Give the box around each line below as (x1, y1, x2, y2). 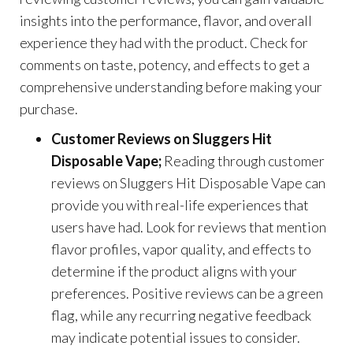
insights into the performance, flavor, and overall (20, 11, 312, 29)
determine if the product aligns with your (51, 262, 297, 280)
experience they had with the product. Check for (20, 33, 308, 51)
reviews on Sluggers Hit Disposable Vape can (51, 173, 325, 191)
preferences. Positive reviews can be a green (51, 284, 323, 302)
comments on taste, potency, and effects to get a (20, 55, 310, 73)
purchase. (20, 99, 78, 117)
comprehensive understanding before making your (20, 77, 322, 95)
